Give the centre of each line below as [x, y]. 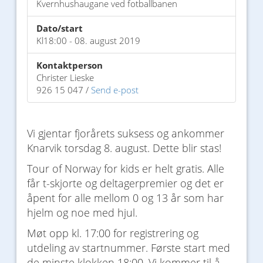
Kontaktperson [70, 65]
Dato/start [60, 28]
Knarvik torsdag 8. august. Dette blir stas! [124, 148]
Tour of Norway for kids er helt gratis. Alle [126, 169]
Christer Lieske [65, 78]
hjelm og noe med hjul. [82, 213]
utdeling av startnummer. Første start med [129, 248]
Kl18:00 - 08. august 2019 [88, 41]
